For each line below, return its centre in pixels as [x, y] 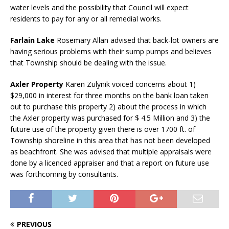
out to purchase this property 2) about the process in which [108, 107]
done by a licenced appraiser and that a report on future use [110, 163]
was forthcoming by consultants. [64, 174]
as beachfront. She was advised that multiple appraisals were [111, 152]
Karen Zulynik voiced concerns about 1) [131, 84]
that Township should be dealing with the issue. [88, 63]
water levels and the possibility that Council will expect [99, 8]
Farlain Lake [33, 40]
